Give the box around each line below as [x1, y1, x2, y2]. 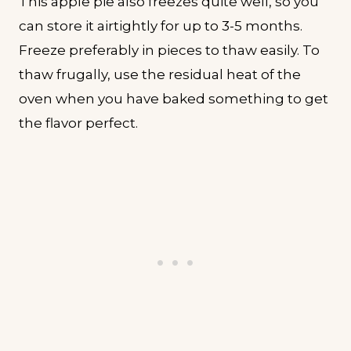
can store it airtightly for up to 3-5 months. [19, 17, 302, 34]
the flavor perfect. [19, 114, 138, 131]
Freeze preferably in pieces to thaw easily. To [19, 42, 320, 58]
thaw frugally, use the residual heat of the [19, 66, 301, 82]
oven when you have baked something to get [19, 90, 328, 107]
